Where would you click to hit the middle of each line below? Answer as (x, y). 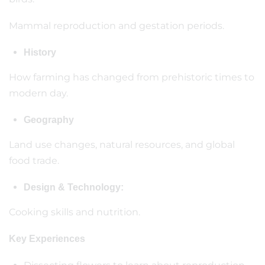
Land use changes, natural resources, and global (122, 145)
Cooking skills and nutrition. (75, 212)
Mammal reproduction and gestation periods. (117, 26)
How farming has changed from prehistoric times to (132, 77)
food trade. (34, 161)
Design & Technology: (74, 187)
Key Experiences (47, 239)
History (40, 52)
